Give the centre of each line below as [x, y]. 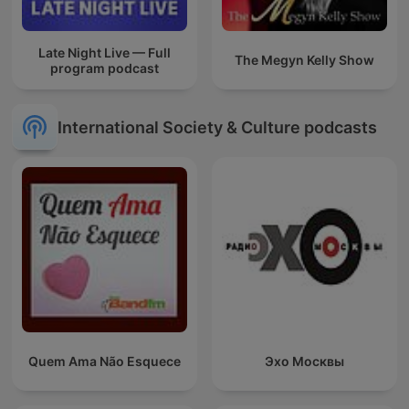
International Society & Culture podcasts [217, 127]
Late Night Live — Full [105, 52]
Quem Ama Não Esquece [105, 362]
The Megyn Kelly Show [304, 60]
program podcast [105, 68]
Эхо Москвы [304, 362]
